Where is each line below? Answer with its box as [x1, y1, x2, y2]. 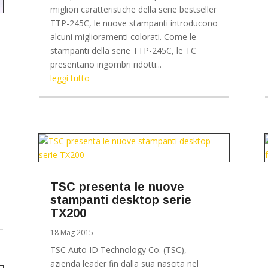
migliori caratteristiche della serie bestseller [50, 4, 217, 16]
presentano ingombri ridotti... [50, 59, 162, 71]
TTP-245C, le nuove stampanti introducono [50, 17, 218, 29]
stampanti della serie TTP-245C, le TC [50, 45, 196, 57]
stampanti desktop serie [50, 193, 191, 206]
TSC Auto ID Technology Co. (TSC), [50, 243, 187, 255]
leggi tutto [50, 72, 90, 84]
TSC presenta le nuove [50, 179, 184, 193]
